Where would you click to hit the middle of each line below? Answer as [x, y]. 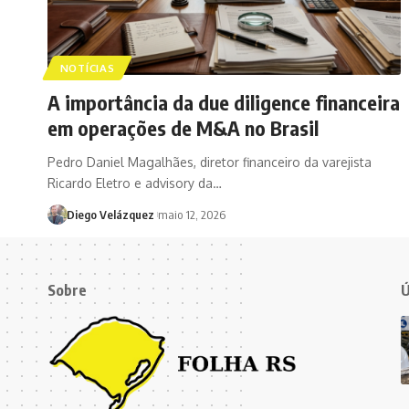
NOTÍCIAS [87, 68]
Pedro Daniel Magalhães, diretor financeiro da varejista [210, 162]
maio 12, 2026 [191, 214]
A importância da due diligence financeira [224, 102]
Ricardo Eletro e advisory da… [135, 183]
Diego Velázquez [110, 214]
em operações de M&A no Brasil [183, 127]
